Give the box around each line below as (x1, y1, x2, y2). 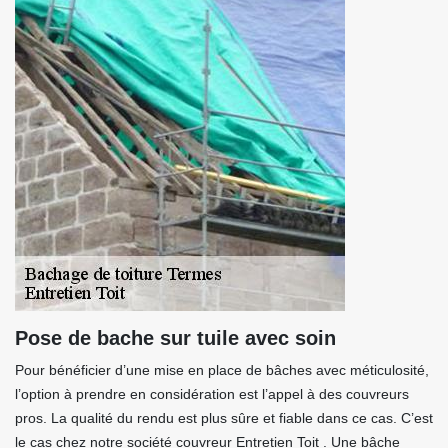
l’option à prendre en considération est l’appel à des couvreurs (15, 386, 409, 402)
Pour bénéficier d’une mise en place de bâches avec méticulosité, (15, 362, 429, 378)
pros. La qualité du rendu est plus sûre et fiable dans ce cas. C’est (15, 410, 433, 426)
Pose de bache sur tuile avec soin (15, 327, 336, 349)
